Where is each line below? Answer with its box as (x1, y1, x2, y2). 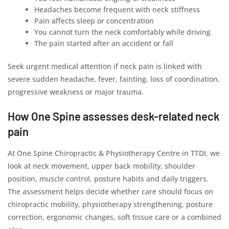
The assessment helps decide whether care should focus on (8, 187, 213, 196)
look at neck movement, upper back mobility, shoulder (8, 161, 195, 171)
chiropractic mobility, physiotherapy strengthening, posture (8, 199, 213, 209)
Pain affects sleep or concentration (34, 16, 154, 26)
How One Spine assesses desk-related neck (8, 109, 219, 123)
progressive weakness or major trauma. (8, 87, 144, 97)
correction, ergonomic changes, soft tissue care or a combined (8, 212, 221, 222)
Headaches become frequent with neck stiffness (34, 5, 200, 14)
